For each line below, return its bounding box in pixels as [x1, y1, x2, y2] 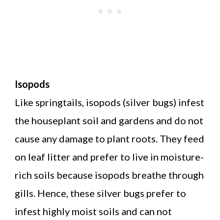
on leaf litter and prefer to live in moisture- [15, 150, 204, 163]
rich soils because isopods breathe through [15, 168, 204, 181]
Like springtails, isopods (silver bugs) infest [15, 96, 204, 108]
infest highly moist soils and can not [15, 205, 172, 217]
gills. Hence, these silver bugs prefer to [15, 187, 186, 199]
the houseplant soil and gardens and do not [15, 114, 203, 126]
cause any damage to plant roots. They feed [15, 132, 204, 144]
